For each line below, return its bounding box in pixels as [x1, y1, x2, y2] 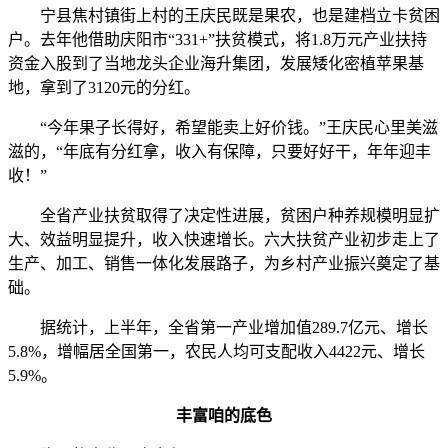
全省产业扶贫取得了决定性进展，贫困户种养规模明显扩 [8, 207, 440, 224]
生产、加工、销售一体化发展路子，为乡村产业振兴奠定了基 [8, 255, 440, 272]
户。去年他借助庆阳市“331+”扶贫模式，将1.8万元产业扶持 [8, 31, 427, 48]
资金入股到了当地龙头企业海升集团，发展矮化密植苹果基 [8, 55, 424, 72]
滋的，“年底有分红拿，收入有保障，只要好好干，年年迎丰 [8, 143, 431, 160]
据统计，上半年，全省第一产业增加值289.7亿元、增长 [8, 319, 428, 336]
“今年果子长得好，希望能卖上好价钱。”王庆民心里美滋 [8, 119, 438, 136]
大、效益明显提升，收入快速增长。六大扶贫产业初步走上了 [8, 231, 440, 248]
